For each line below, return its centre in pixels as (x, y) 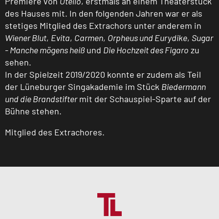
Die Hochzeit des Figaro (146, 50)
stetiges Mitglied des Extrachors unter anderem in (103, 26)
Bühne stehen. (33, 111)
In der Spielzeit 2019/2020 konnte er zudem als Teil (103, 75)
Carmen (89, 38)
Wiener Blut (26, 38)
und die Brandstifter (41, 99)
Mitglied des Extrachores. (55, 132)
